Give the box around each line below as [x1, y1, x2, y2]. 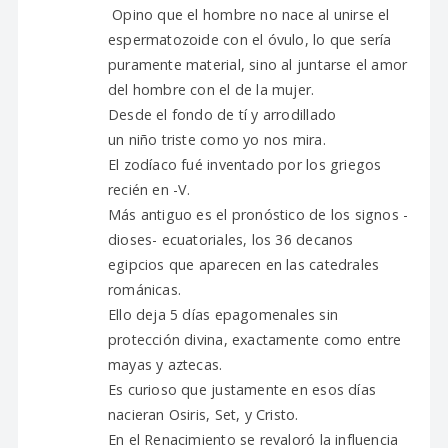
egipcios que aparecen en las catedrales [107, 255, 380, 274]
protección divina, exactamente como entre [107, 330, 402, 349]
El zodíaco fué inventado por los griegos [107, 155, 382, 174]
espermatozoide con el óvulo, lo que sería [107, 30, 392, 49]
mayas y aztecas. [107, 355, 223, 374]
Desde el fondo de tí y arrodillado [107, 105, 337, 124]
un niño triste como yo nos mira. [107, 130, 326, 149]
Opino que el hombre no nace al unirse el [107, 5, 390, 24]
